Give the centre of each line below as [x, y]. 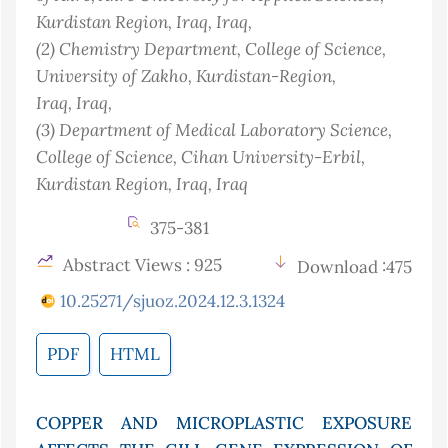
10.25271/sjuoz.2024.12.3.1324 [172, 301]
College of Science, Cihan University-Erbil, [200, 157]
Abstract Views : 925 [140, 265]
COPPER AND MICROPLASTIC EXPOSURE [224, 423]
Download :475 [354, 267]
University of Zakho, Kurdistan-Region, [186, 76]
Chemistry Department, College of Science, [222, 49]
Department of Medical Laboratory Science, [225, 130]
